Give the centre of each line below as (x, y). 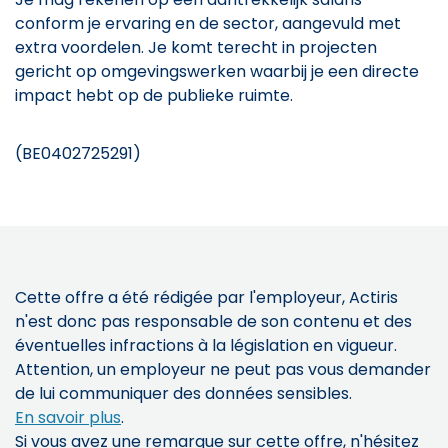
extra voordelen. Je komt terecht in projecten (196, 47)
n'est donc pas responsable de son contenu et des (213, 321)
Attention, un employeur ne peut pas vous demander (223, 369)
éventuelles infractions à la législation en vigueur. (206, 345)
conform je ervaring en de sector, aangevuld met (208, 23)
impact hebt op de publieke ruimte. (154, 95)
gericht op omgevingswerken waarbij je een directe (217, 71)
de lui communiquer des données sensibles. (183, 393)
